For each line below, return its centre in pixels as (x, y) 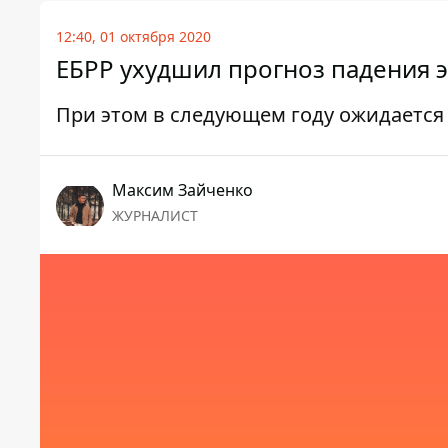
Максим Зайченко (182, 190)
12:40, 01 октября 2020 (133, 37)
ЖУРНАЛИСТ (155, 216)
